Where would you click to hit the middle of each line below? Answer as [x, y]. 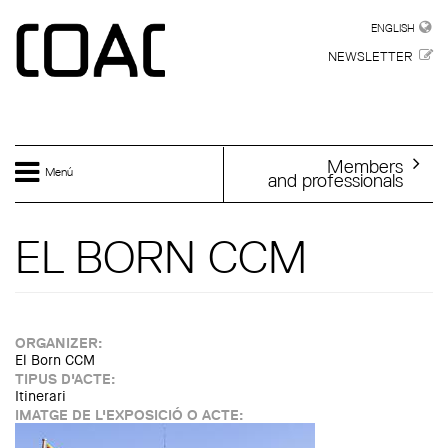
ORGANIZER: [60, 343]
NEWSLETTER [370, 56]
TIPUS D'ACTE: [67, 379]
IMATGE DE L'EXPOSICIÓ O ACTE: [131, 415]
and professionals [335, 180]
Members [365, 166]
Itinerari [40, 396]
